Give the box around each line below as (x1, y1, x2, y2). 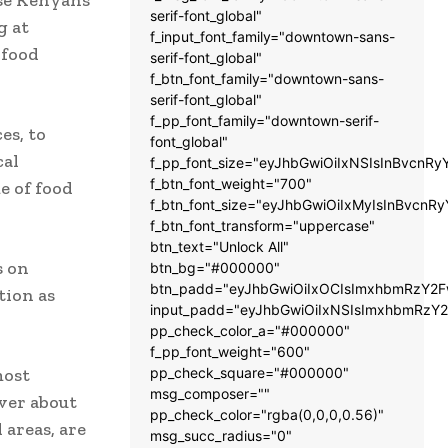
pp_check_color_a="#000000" (150, 322, 350, 340)
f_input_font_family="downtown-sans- (150, 28, 395, 46)
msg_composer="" (150, 385, 270, 403)
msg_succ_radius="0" (150, 427, 292, 445)
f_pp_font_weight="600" (150, 343, 310, 361)
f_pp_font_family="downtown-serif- (150, 112, 379, 130)
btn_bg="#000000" (150, 259, 280, 277)
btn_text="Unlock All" (150, 238, 289, 256)
